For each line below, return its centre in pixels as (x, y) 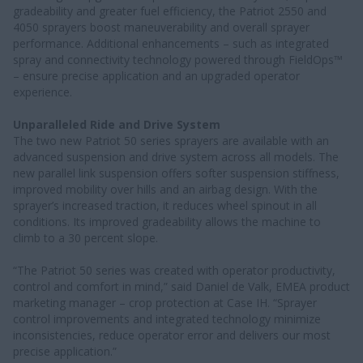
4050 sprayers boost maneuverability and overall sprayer (161, 27)
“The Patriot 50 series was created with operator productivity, (174, 270)
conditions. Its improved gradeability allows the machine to (167, 221)
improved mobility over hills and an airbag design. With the (165, 189)
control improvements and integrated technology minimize (167, 318)
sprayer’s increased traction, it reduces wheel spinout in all (165, 205)
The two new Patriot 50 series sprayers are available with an (171, 140)
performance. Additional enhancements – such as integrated (171, 43)
